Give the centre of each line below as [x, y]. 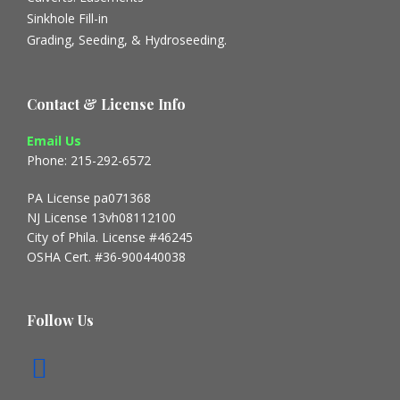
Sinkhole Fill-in [67, 19]
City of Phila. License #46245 [110, 237]
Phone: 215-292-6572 [89, 161]
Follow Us [60, 321]
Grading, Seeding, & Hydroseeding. [127, 40]
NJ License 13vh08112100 [101, 218]
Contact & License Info [106, 104]
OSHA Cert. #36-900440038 [106, 257]
